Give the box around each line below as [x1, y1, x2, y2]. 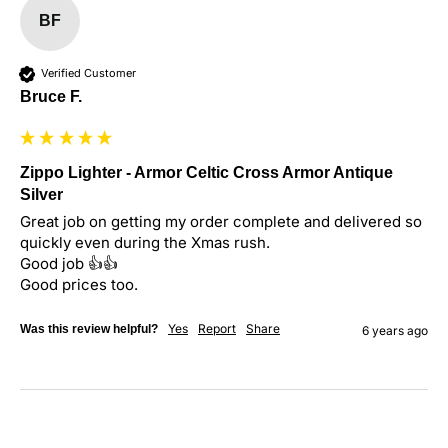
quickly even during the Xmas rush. [20, 232, 270, 252]
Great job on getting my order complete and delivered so [20, 211, 422, 231]
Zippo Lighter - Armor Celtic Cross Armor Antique [20, 163, 393, 181]
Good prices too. [20, 274, 138, 294]
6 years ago [362, 322, 428, 338]
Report [198, 320, 236, 336]
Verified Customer [41, 66, 136, 81]
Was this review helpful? [20, 321, 158, 336]
